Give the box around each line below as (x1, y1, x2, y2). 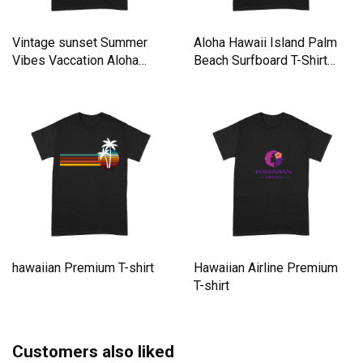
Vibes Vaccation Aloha (12, 52, 139, 68)
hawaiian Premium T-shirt (12, 259, 154, 275)
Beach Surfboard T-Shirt (194, 52, 327, 68)
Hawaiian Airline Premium (194, 259, 338, 275)
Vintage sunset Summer (12, 34, 147, 50)
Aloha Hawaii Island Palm (194, 34, 337, 50)
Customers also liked (12, 341, 174, 361)
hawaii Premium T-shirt (12, 70, 141, 86)
